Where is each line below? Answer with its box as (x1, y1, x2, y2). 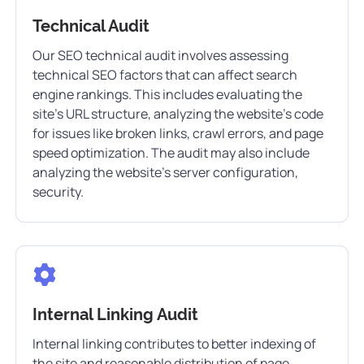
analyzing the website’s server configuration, (32, 163, 298, 181)
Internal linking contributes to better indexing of (32, 335, 316, 353)
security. (32, 183, 84, 201)
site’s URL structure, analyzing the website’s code (32, 105, 323, 123)
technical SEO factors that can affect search (32, 66, 297, 84)
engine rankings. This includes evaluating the (32, 85, 302, 103)
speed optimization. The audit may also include (32, 144, 310, 162)
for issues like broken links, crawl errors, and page (32, 124, 323, 142)
